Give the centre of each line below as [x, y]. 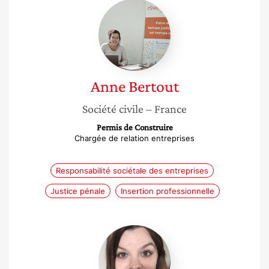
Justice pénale [77, 191]
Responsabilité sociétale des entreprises [132, 171]
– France [166, 109]
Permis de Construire [134, 127]
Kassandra [157, 231]
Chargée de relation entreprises [134, 138]
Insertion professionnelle [167, 191]
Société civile [113, 109]
